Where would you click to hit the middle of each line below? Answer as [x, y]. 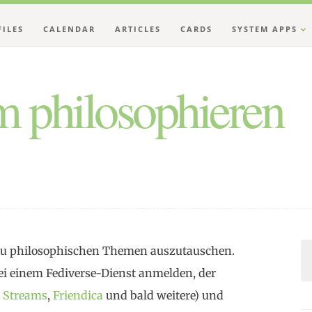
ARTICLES [138, 29]
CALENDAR [69, 29]
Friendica [78, 295]
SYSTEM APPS [265, 29]
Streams [25, 295]
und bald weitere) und [163, 295]
